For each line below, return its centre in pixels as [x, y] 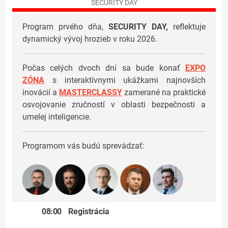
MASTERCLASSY [91, 93]
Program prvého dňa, [65, 27]
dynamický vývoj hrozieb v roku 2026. [90, 39]
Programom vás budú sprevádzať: [83, 146]
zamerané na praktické [165, 93]
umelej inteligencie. [57, 117]
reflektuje [187, 27]
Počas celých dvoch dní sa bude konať [104, 68]
